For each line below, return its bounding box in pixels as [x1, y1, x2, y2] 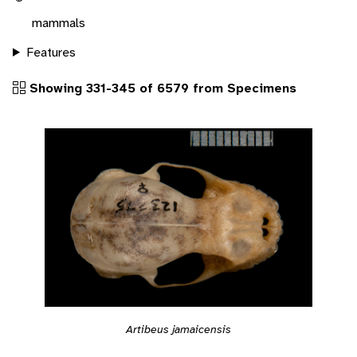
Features [25, 43, 76, 61]
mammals [32, 14, 85, 31]
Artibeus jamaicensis [126, 322, 231, 337]
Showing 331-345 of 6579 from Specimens [25, 79, 296, 96]
